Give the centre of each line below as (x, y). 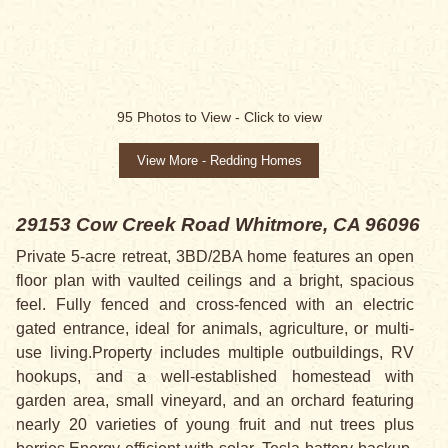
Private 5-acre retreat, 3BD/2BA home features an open (215, 257)
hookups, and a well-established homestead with (215, 377)
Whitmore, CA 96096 (327, 225)
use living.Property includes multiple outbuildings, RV (215, 353)
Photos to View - (190, 117)
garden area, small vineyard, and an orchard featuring (215, 401)
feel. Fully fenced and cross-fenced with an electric (215, 305)
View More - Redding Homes (219, 161)
